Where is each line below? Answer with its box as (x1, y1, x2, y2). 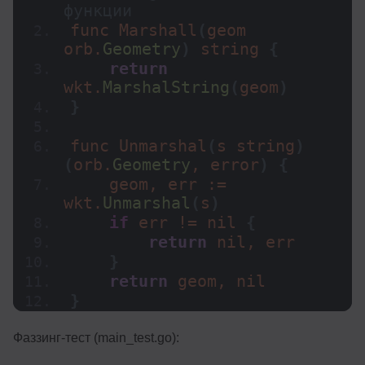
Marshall (119, 21, 197, 41)
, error (191, 156, 259, 175)
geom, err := (70, 175, 226, 195)
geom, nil (168, 272, 266, 292)
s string (217, 137, 295, 156)
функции (64, 2, 132, 21)
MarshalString (103, 78, 230, 98)
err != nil (129, 213, 246, 233)
